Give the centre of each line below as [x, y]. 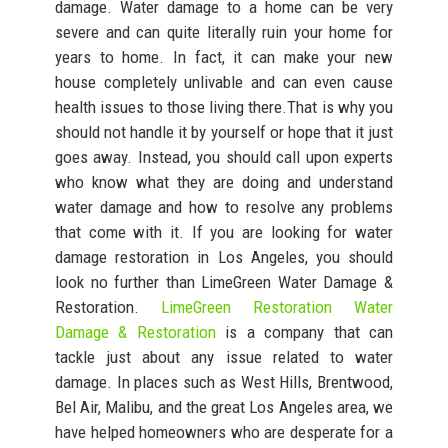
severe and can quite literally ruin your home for [224, 31]
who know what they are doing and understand [224, 181]
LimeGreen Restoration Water [277, 306]
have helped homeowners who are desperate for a [224, 431]
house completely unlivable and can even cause [224, 81]
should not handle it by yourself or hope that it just [224, 131]
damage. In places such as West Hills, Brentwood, [224, 381]
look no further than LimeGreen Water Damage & [224, 281]
